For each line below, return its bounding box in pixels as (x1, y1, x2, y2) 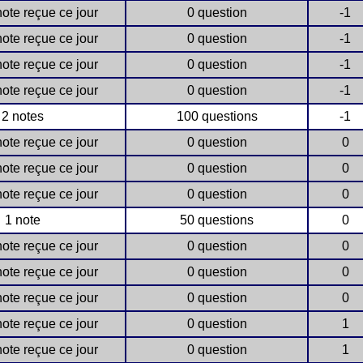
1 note (4, 213, 41, 227)
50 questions (180, 213, 254, 227)
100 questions (176, 109, 258, 123)
